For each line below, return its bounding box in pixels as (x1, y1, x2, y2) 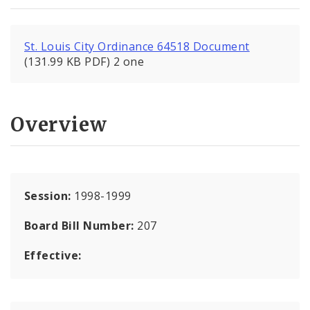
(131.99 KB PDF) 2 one (24, 54, 145, 70)
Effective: (24, 247, 82, 263)
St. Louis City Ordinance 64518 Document (24, 39, 250, 55)
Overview (10, 111, 107, 137)
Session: (24, 188, 75, 203)
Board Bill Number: (24, 217, 138, 233)
